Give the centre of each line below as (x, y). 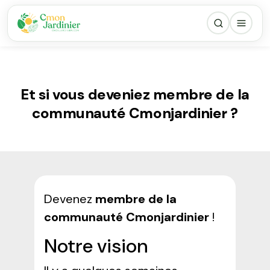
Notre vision (96, 246)
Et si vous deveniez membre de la (135, 94)
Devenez (69, 199)
